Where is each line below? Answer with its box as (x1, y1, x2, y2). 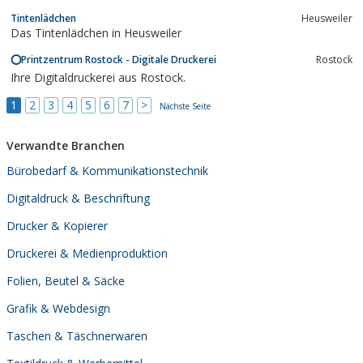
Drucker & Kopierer (6, 217, 108, 233)
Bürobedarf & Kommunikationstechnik (6, 162, 208, 178)
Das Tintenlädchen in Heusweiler (11, 24, 181, 41)
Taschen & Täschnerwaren (6, 327, 147, 344)
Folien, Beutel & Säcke (6, 272, 125, 288)
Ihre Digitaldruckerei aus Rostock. (11, 69, 186, 85)
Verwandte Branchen (6, 138, 125, 154)
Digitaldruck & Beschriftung (6, 190, 150, 206)
